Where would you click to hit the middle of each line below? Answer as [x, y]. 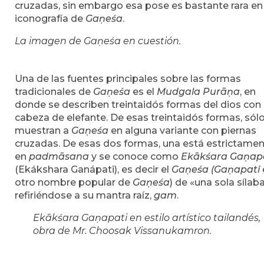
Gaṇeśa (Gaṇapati [217, 169]
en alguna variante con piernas [184, 130]
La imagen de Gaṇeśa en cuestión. [98, 41]
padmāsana [59, 156]
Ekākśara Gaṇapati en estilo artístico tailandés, [147, 217]
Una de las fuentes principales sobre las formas [128, 78]
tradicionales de [54, 91]
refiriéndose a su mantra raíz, [84, 195]
